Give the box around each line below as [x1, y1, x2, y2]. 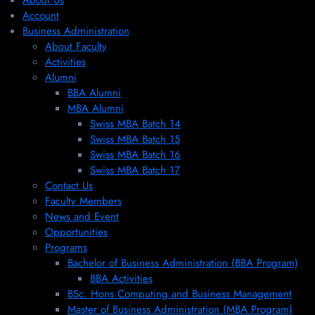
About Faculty [45, 39, 107, 54]
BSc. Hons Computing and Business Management [67, 286, 292, 302]
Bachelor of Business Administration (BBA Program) [67, 255, 298, 271]
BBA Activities [90, 271, 153, 286]
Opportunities [45, 224, 108, 240]
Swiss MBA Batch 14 [90, 116, 181, 131]
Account [22, 8, 59, 23]
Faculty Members [45, 193, 122, 209]
